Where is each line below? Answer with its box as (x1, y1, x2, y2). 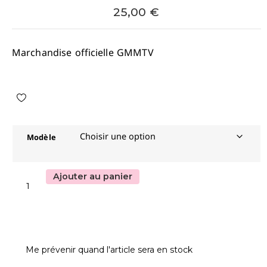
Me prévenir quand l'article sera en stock (25, 244, 193, 255)
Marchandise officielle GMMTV (12, 46, 154, 59)
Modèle (27, 132, 56, 142)
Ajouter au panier (53, 171, 133, 182)
